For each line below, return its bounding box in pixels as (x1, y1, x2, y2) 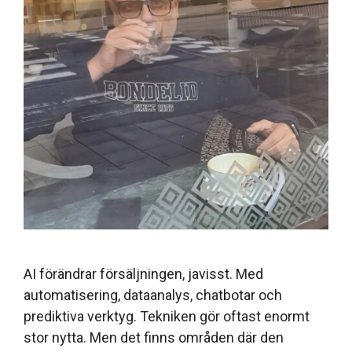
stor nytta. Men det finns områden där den (24, 328, 284, 346)
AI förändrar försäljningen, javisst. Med (24, 265, 263, 282)
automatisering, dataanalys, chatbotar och (24, 286, 282, 303)
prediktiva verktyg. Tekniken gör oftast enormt (24, 307, 310, 324)
